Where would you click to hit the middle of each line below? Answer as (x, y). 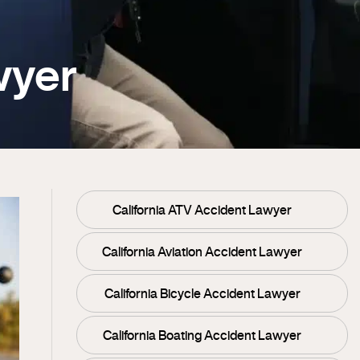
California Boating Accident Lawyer (202, 335)
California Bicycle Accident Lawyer (202, 293)
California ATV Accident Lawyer (202, 210)
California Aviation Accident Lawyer (202, 252)
